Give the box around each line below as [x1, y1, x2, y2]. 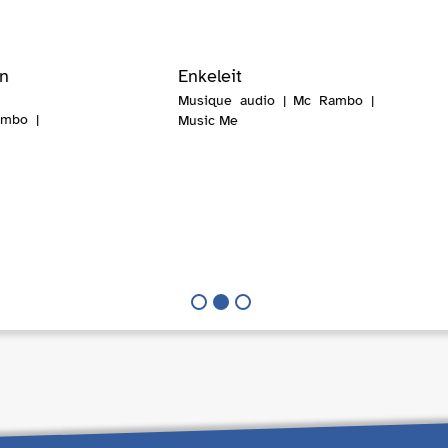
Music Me [177, 112, 238, 130]
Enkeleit [177, 65, 242, 88]
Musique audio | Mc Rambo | [177, 92, 374, 110]
